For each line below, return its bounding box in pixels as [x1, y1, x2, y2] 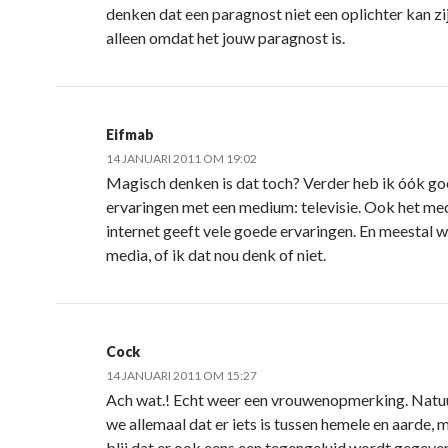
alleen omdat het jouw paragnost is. [106, 28, 345, 47]
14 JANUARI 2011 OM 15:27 [106, 368, 257, 383]
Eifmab [106, 126, 154, 143]
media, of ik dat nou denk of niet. [106, 245, 326, 264]
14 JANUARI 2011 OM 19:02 [106, 151, 257, 166]
